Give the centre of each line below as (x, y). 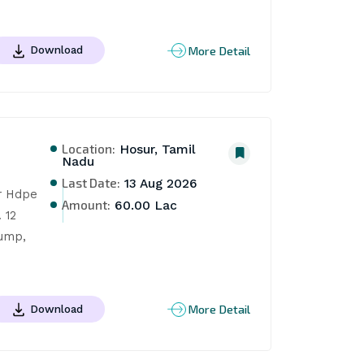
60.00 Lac (144, 205)
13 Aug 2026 (159, 183)
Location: (89, 148)
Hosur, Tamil (156, 149)
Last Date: (91, 182)
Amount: (87, 204)
